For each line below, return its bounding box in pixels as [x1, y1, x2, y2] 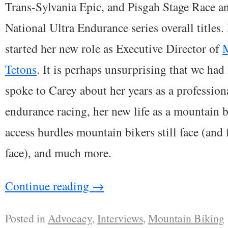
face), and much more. [5, 144, 111, 161]
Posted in [5, 210, 45, 225]
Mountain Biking [148, 210, 224, 225]
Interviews [97, 210, 143, 225]
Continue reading [5, 177, 92, 194]
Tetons [5, 61, 37, 77]
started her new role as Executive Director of [5, 40, 222, 56]
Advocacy [48, 210, 92, 225]
